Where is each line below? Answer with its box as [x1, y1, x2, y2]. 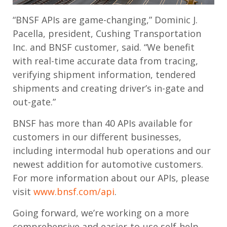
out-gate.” [13, 96, 56, 108]
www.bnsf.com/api [33, 185, 115, 198]
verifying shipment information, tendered [13, 68, 196, 81]
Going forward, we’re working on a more [13, 207, 189, 219]
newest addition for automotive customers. [13, 158, 203, 171]
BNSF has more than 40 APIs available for [13, 117, 193, 130]
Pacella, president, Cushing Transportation [13, 27, 201, 40]
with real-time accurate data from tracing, [13, 55, 198, 67]
